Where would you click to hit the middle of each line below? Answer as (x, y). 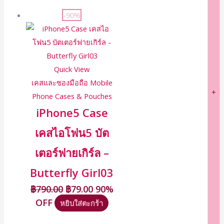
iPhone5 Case (72, 113)
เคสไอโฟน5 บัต (72, 133)
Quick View (72, 69)
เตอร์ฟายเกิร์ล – (72, 153)
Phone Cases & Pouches (72, 96)
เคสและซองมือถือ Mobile (72, 83)
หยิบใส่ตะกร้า (81, 203)
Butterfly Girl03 (72, 173)
